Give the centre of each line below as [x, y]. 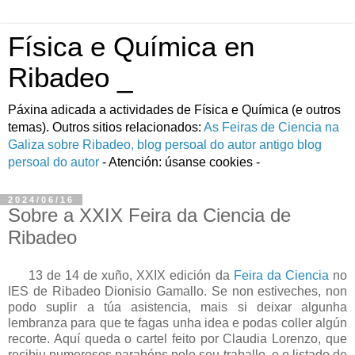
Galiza [26, 145]
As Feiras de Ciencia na [271, 127]
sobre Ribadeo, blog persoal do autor [152, 145]
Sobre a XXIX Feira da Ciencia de [149, 215]
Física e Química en [131, 47]
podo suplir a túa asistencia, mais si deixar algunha [177, 307]
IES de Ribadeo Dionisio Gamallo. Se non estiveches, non [177, 291]
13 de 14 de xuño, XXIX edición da [129, 275]
